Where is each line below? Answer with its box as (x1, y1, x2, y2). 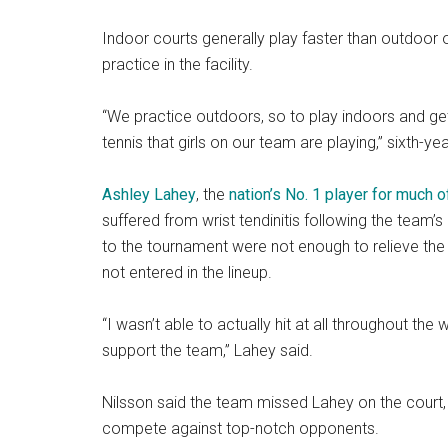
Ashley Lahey (102, 185, 196, 205)
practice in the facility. (102, 55, 253, 75)
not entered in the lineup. (102, 263, 272, 283)
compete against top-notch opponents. (102, 419, 379, 439)
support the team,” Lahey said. (102, 341, 313, 361)
